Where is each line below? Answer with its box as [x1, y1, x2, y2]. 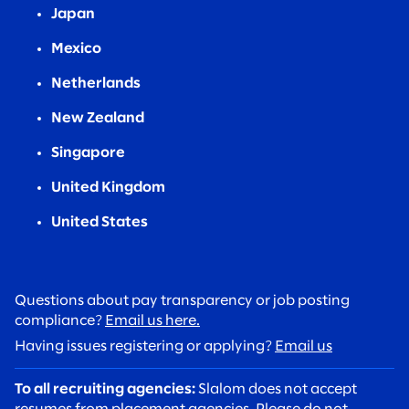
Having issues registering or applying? [15, 340, 275, 354]
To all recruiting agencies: [15, 383, 195, 397]
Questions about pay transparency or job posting [15, 294, 350, 309]
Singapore [51, 146, 125, 161]
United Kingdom [51, 181, 165, 195]
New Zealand [51, 111, 144, 126]
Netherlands [51, 77, 141, 91]
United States [51, 215, 148, 230]
